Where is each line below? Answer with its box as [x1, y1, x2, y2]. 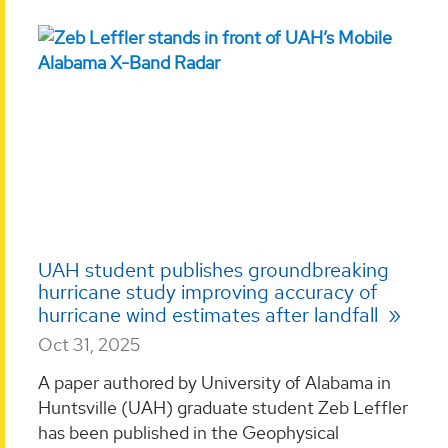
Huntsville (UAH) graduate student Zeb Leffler [38, 395, 408, 419]
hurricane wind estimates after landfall [38, 302, 383, 329]
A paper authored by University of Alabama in [38, 370, 391, 394]
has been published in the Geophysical [38, 420, 339, 444]
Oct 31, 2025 [38, 333, 140, 357]
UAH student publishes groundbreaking [38, 257, 389, 284]
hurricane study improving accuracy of [38, 279, 377, 306]
